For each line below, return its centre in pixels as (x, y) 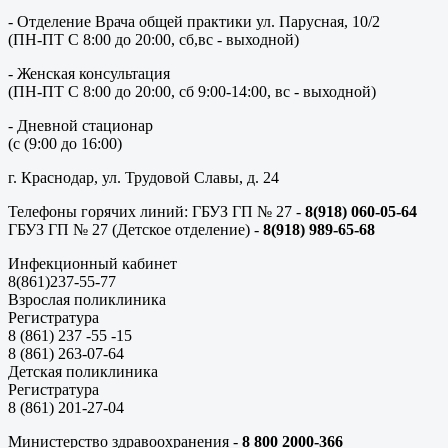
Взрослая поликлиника (87, 299)
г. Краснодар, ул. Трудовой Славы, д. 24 (143, 177)
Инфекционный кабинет (92, 263)
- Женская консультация (89, 73)
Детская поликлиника (83, 371)
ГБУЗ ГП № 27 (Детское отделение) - (135, 229)
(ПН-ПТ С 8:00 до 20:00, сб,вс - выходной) (153, 39)
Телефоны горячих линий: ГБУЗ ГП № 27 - (156, 211)
